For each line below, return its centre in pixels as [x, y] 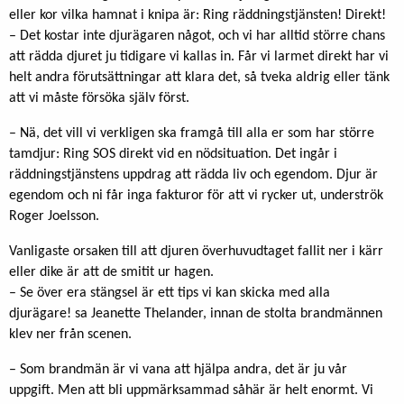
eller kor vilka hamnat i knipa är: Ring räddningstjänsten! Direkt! [197, 15]
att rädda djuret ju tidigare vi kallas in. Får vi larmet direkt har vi [199, 56]
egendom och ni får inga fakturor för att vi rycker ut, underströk [196, 195]
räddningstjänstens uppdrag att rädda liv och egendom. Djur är [193, 174]
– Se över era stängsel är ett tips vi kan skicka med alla [170, 293]
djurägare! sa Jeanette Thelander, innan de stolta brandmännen [196, 313]
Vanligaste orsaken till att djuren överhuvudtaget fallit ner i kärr [196, 251]
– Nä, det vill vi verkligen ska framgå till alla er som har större [192, 133]
